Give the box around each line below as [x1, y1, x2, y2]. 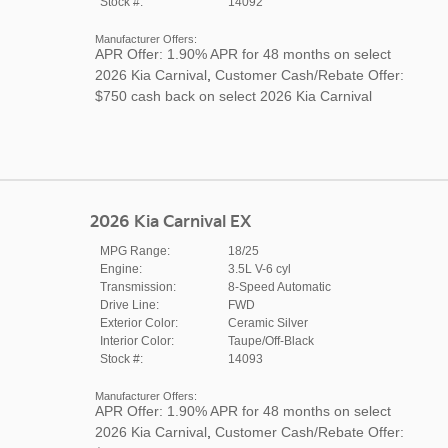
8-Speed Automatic [227, 279, 331, 294]
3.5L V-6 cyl [227, 261, 291, 276]
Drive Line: [99, 297, 159, 312]
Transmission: [99, 279, 176, 294]
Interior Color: [99, 333, 174, 348]
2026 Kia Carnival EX [89, 212, 251, 232]
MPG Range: [99, 243, 170, 258]
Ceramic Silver [227, 315, 308, 330]
